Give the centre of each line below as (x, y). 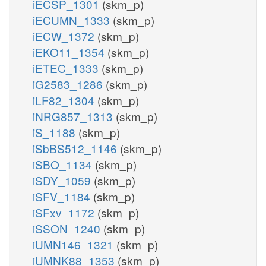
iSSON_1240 (68, 228)
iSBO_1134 (64, 164)
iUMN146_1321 (75, 244)
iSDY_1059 (63, 180)
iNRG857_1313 (74, 116)
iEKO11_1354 (70, 52)
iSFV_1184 (63, 196)
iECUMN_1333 (73, 20)
